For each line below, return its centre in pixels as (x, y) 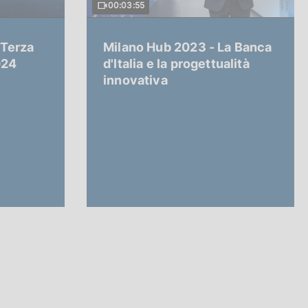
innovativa (135, 80)
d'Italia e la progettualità (176, 63)
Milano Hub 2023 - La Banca (188, 47)
